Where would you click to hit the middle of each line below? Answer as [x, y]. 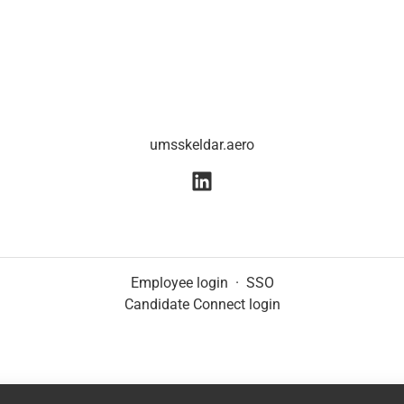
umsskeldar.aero [202, 145]
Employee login [179, 283]
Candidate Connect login [202, 305]
